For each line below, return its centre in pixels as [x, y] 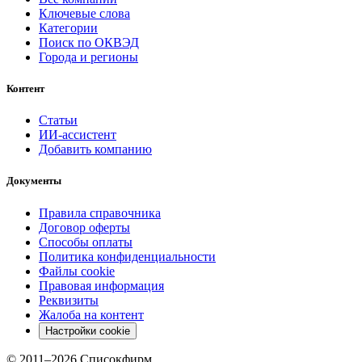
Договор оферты [84, 227]
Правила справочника [100, 213]
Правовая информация [101, 285]
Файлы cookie [77, 271]
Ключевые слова [84, 13]
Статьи [58, 120]
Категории [68, 27]
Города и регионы [88, 57]
